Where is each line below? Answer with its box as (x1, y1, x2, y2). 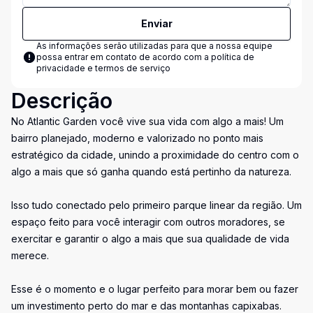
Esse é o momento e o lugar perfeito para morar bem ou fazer (11, 283, 298, 295)
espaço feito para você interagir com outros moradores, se (11, 216, 285, 228)
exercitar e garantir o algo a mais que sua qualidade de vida (11, 233, 289, 245)
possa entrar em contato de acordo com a (36, 52, 211, 62)
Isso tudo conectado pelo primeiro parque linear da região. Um (11, 199, 302, 211)
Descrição (11, 88, 112, 113)
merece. (11, 249, 49, 261)
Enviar (140, 17, 173, 29)
